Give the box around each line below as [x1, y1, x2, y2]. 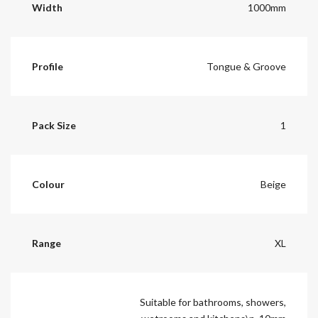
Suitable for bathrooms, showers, [140, 295, 286, 308]
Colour [32, 177, 65, 190]
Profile [32, 60, 63, 72]
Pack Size [32, 119, 76, 131]
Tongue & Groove [207, 60, 286, 72]
